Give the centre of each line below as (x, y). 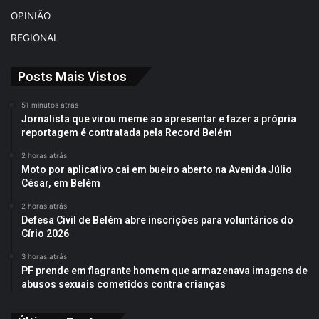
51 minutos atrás (50, 104)
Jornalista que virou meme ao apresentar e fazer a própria (159, 119)
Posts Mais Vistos (72, 76)
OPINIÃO (31, 15)
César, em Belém (61, 183)
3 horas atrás (44, 256)
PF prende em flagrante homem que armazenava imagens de (164, 270)
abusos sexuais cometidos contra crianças (124, 284)
